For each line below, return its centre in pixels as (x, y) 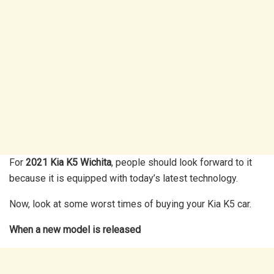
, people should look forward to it (182, 163)
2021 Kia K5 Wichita (68, 163)
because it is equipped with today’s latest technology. (124, 179)
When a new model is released (76, 230)
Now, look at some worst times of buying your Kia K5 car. (130, 204)
